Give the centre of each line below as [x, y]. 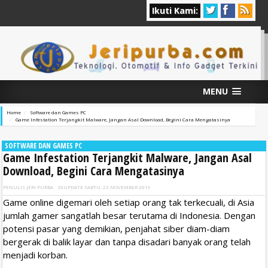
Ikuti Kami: [175, 10]
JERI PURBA [40, 187]
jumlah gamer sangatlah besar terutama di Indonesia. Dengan [129, 215]
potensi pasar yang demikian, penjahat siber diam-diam [116, 228]
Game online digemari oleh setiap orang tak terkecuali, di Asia [129, 202]
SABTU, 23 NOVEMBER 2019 [118, 187]
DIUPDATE [71, 187]
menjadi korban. [35, 255]
